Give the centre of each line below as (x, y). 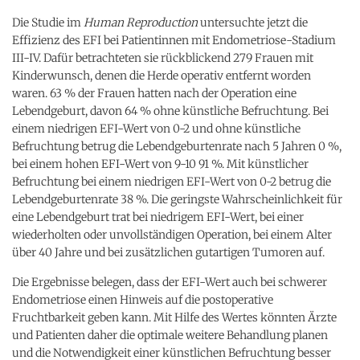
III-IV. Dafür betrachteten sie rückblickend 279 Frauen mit (163, 57)
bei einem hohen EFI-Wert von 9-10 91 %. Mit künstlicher (160, 164)
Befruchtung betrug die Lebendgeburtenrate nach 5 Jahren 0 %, (177, 146)
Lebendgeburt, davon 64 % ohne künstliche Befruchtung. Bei (170, 110)
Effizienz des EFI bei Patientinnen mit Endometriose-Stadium (174, 40)
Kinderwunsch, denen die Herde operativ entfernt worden (162, 75)
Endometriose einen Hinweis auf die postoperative (143, 299)
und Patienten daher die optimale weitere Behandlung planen (170, 335)
